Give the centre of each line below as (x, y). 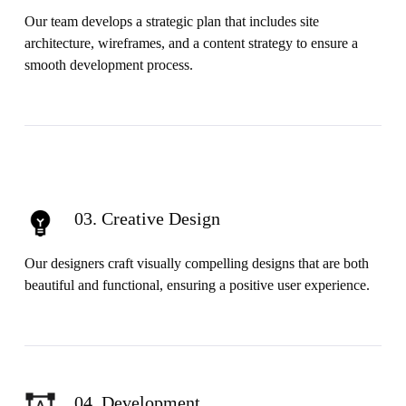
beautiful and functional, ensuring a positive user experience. (197, 285)
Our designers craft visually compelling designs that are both (196, 263)
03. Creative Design (147, 218)
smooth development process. (108, 64)
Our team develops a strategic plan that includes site (171, 21)
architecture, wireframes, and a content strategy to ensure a (191, 43)
